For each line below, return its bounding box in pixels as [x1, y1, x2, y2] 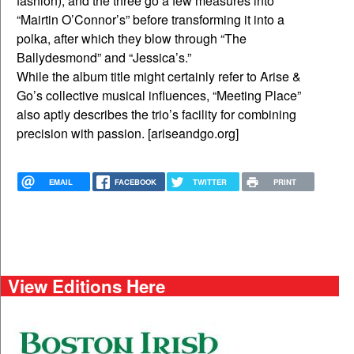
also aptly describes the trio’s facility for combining [17, 105, 296, 124]
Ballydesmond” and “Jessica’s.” [17, 48, 191, 67]
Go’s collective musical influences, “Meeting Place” [17, 86, 301, 105]
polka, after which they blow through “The [17, 29, 247, 48]
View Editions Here [7, 273, 165, 299]
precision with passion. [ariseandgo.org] [17, 124, 239, 143]
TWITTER [193, 176, 228, 188]
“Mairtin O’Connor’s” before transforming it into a [17, 10, 284, 29]
